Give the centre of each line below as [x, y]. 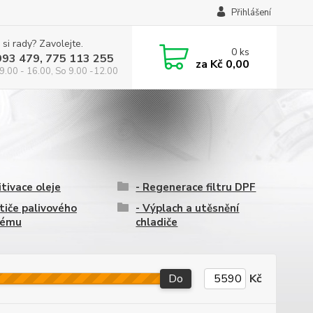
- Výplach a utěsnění [188, 208]
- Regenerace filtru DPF [196, 187]
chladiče [157, 222]
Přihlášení [251, 13]
